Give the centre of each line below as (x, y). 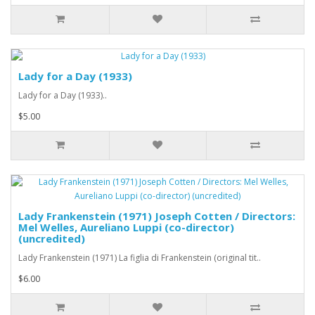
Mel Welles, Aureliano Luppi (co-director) (126, 227)
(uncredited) (52, 238)
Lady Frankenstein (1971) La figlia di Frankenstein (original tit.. (140, 257)
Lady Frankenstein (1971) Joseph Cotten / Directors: (157, 216)
